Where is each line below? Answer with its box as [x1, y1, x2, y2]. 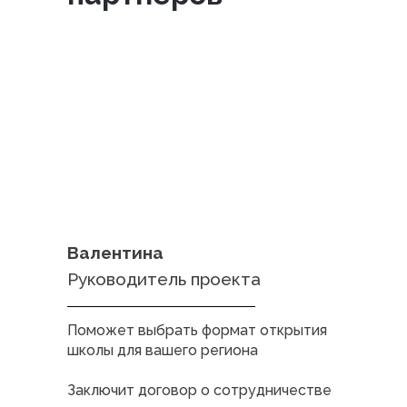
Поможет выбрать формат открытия [67, 322, 327, 339]
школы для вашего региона [67, 342, 258, 359]
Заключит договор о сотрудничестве [67, 382, 332, 399]
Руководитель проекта [67, 269, 261, 289]
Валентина [67, 243, 164, 263]
